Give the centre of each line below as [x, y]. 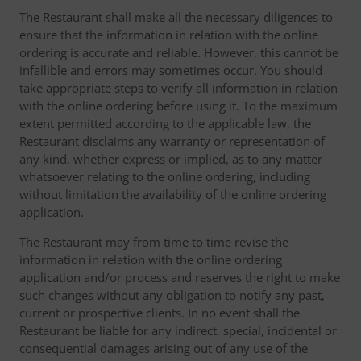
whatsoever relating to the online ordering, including [165, 176]
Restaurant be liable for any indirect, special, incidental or [178, 330]
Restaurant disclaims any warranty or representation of [172, 141]
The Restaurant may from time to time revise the [154, 242]
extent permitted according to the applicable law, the [165, 123]
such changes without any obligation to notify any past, [172, 295]
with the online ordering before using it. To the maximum [178, 106]
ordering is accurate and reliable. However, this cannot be [179, 52]
